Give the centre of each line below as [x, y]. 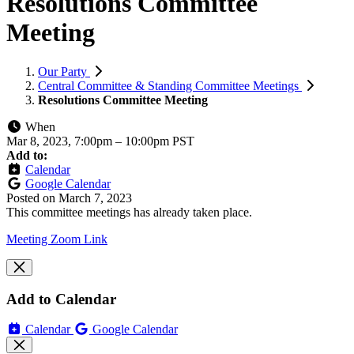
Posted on [32, 198]
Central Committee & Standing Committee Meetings [170, 85]
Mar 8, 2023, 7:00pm [61, 141]
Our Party [64, 71]
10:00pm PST [160, 141]
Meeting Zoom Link [57, 239]
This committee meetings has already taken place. [129, 212]
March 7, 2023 [95, 198]
